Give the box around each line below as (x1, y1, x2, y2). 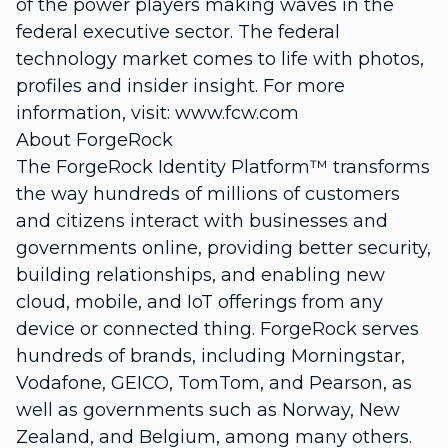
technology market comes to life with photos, (16, 48, 424, 70)
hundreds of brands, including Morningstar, (16, 345, 405, 367)
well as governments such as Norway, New (16, 399, 400, 421)
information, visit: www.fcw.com (16, 102, 299, 124)
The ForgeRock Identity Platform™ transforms (16, 156, 430, 178)
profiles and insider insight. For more (16, 75, 345, 97)
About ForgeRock (16, 129, 173, 151)
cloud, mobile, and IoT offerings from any (16, 291, 383, 313)
